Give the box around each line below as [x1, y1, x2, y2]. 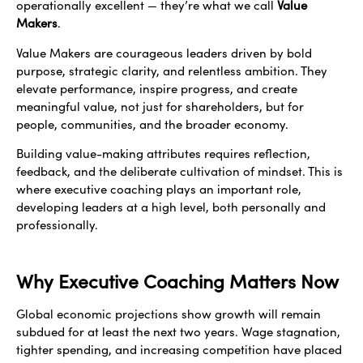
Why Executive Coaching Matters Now [16, 267, 339, 293]
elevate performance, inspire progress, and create [16, 79, 297, 96]
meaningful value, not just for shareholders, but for [16, 97, 304, 114]
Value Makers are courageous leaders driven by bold [16, 44, 312, 61]
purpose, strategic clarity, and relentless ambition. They [16, 62, 327, 79]
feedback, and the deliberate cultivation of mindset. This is [16, 163, 343, 180]
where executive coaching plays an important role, [16, 181, 301, 198]
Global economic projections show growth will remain [16, 305, 321, 322]
